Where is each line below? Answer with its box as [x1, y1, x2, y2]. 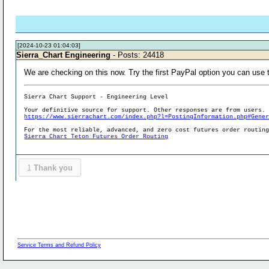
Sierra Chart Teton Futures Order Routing [24, 133, 169, 140]
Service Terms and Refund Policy [17, 242, 101, 249]
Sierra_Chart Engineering [16, 50, 111, 59]
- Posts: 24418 [110, 50, 165, 59]
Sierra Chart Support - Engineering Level [24, 93, 169, 100]
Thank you [33, 163, 73, 172]
